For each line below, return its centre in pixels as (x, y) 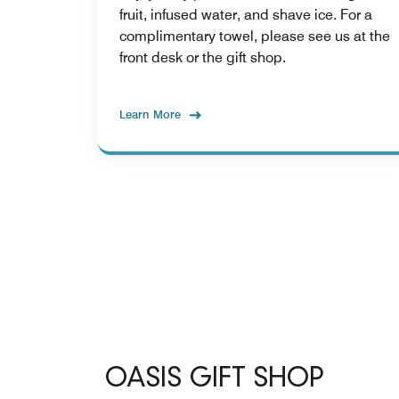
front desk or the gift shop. (203, 57)
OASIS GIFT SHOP (215, 379)
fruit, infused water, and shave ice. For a (246, 14)
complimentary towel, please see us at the (255, 36)
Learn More (150, 114)
